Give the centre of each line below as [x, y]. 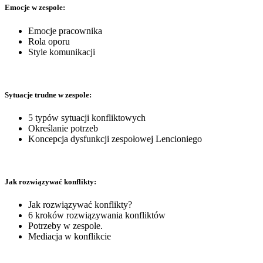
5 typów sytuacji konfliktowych [87, 118]
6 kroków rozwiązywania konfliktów [97, 215]
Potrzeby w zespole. [65, 226]
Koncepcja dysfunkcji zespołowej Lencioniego [115, 139]
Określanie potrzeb [63, 128]
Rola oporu [49, 41]
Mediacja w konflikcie [70, 237]
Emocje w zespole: [35, 8]
